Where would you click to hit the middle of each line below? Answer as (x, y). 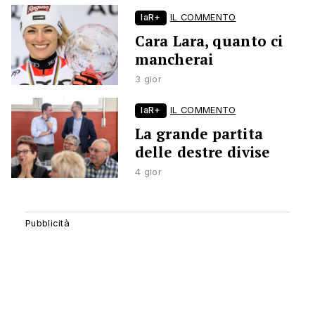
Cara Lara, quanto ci (209, 41)
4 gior (148, 172)
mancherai (174, 59)
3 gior (148, 79)
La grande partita (199, 134)
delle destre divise (202, 152)
